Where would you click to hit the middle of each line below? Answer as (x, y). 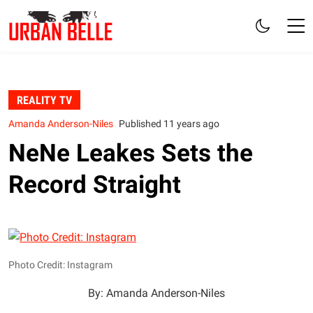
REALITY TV (44, 100)
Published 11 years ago (169, 124)
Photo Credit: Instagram (60, 265)
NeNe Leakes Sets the (131, 153)
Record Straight (95, 184)
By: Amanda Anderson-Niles (156, 293)
